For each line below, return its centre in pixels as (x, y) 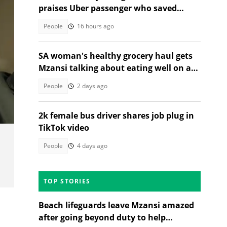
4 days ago (92, 146)
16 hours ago (96, 26)
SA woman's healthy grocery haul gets (116, 56)
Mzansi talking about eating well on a (115, 68)
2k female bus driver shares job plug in (116, 116)
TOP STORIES (67, 181)
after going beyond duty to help (102, 217)
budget (53, 80)
